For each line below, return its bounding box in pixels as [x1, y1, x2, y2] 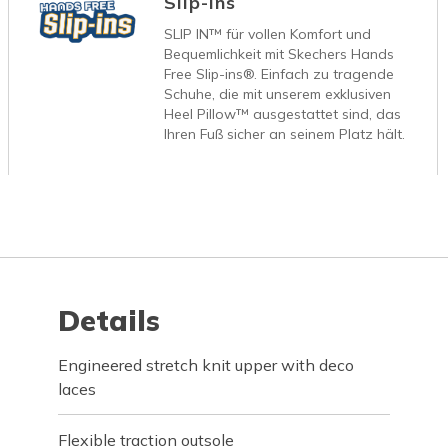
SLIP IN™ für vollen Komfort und [164, 24, 372, 43]
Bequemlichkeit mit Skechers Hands [164, 44, 395, 63]
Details [58, 302, 161, 338]
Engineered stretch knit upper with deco [58, 354, 355, 375]
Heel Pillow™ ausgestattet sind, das [164, 104, 402, 123]
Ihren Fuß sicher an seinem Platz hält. [164, 124, 406, 143]
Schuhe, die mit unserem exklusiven [164, 84, 392, 103]
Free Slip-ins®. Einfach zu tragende [164, 64, 395, 83]
